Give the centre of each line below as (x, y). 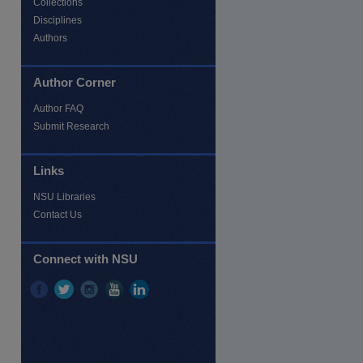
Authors (50, 38)
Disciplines (58, 20)
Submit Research (71, 126)
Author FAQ (58, 109)
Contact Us (58, 215)
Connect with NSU (85, 258)
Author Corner (75, 82)
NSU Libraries (64, 197)
